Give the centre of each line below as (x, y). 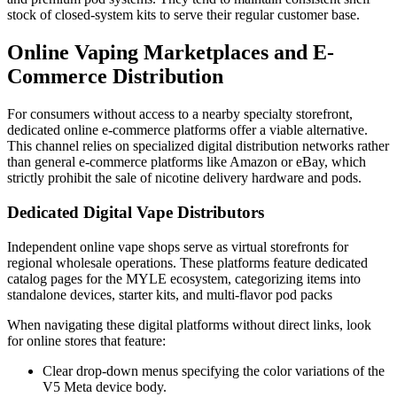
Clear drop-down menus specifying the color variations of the (214, 370)
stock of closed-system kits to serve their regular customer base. (183, 15)
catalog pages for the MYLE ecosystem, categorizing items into (184, 278)
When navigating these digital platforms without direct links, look (189, 324)
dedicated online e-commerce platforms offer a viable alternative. (187, 130)
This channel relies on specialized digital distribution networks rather (198, 146)
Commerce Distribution (115, 77)
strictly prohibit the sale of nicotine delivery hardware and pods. (184, 178)
